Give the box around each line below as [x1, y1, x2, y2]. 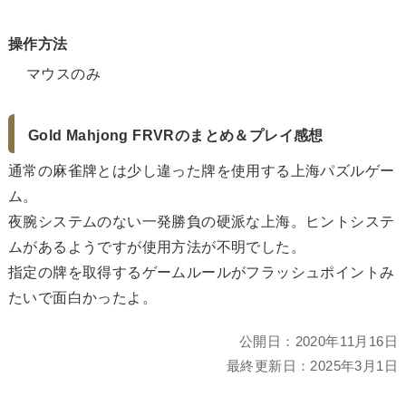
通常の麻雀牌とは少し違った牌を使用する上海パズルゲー [8, 162, 395, 179]
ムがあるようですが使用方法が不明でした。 [8, 238, 305, 255]
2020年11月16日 [295, 333, 398, 349]
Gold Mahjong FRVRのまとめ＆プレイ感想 [28, 127, 324, 143]
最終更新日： [226, 357, 311, 373]
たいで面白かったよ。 [8, 289, 157, 305]
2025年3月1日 [310, 357, 398, 373]
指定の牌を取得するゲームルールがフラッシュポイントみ [8, 264, 395, 280]
